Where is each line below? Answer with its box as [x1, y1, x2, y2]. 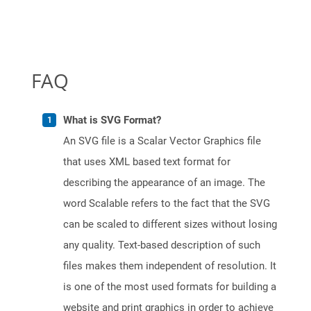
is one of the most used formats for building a [63, 280, 276, 294]
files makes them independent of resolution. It [63, 260, 276, 273]
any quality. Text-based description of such [63, 239, 260, 252]
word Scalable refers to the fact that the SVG [63, 197, 270, 210]
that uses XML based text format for [63, 155, 230, 169]
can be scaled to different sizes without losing [63, 218, 277, 231]
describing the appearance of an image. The [63, 176, 265, 190]
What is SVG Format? [63, 114, 161, 127]
